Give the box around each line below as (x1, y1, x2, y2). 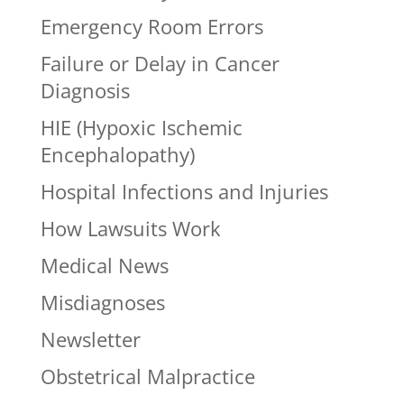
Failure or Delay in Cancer (40, 50, 280, 78)
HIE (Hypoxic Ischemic (40, 114, 243, 142)
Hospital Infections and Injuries (40, 178, 328, 206)
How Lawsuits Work (40, 215, 221, 243)
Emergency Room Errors (40, 13, 263, 41)
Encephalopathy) (40, 141, 195, 169)
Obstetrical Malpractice (40, 363, 255, 390)
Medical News (40, 252, 169, 280)
